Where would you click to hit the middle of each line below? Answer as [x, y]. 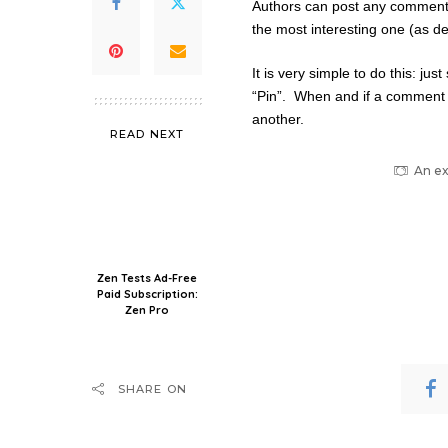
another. [278, 119]
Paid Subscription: [147, 294]
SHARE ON [152, 389]
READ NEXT [147, 134]
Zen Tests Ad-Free [147, 278]
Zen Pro [147, 310]
